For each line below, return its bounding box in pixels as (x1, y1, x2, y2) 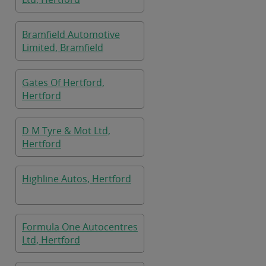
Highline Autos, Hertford (22, 172, 131, 185)
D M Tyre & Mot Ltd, (22, 124, 110, 137)
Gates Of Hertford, (22, 76, 104, 89)
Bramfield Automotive (22, 28, 120, 41)
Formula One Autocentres (22, 220, 138, 233)
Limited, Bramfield (22, 41, 103, 54)
